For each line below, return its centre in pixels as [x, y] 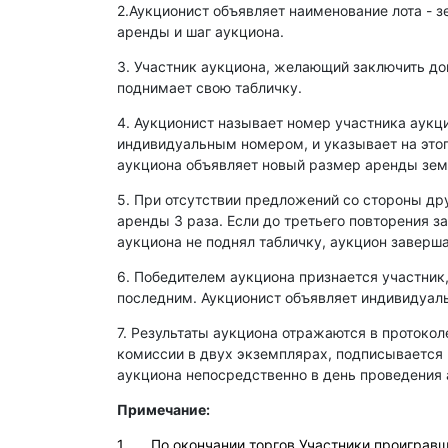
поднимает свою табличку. [209, 87]
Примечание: [165, 409]
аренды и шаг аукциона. [200, 31]
